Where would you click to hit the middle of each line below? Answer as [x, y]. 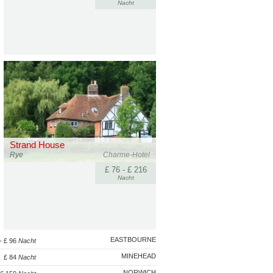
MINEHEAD [139, 256]
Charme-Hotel [126, 155]
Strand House [37, 145]
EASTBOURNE [133, 239]
